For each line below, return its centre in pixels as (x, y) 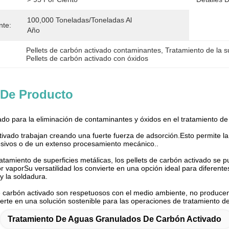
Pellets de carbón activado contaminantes (94, 50)
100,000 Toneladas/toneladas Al (79, 20)
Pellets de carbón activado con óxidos (87, 58)
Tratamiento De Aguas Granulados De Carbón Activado (114, 219)
